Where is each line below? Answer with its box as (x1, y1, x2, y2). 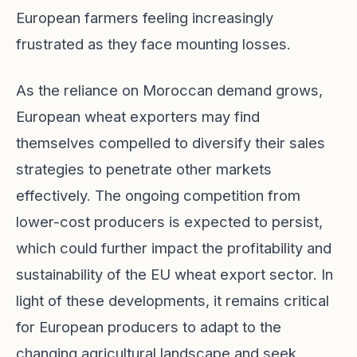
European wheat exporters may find (16, 108, 260, 125)
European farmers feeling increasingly (16, 9, 273, 26)
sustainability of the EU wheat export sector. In (16, 265, 333, 283)
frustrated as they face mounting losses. (16, 35, 291, 53)
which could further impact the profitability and (16, 239, 331, 257)
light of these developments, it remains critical (16, 292, 329, 309)
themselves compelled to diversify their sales (16, 134, 325, 151)
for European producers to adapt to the (16, 318, 281, 335)
